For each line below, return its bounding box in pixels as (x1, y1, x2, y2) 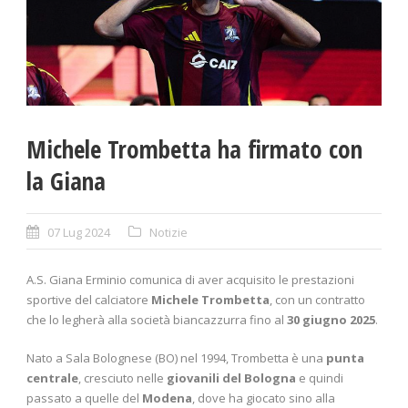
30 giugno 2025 (287, 311, 375, 329)
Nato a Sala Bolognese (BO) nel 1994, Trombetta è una (26, 350, 326, 367)
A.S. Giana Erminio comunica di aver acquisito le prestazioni (26, 271, 354, 289)
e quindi (296, 370, 343, 387)
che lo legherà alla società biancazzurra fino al (26, 311, 287, 329)
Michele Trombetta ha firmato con (26, 132, 362, 167)
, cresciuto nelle (78, 370, 167, 387)
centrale (26, 370, 78, 387)
